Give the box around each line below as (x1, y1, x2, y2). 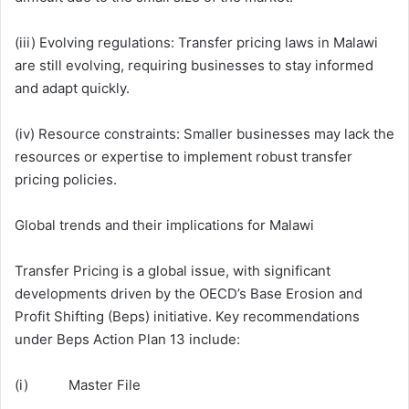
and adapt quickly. (15, 79, 130, 97)
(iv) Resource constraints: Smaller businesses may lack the (15, 125, 394, 142)
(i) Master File (15, 376, 141, 393)
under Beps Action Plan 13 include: (15, 330, 240, 348)
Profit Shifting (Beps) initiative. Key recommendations (15, 308, 360, 325)
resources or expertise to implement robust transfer (15, 148, 352, 165)
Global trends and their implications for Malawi (15, 216, 314, 234)
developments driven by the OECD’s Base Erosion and (15, 285, 362, 302)
